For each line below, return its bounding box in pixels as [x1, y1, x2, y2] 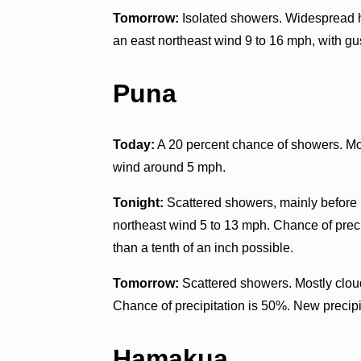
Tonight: [113, 196, 164, 210]
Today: [113, 138, 156, 152]
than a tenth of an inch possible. [113, 241, 294, 255]
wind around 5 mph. [113, 160, 226, 175]
